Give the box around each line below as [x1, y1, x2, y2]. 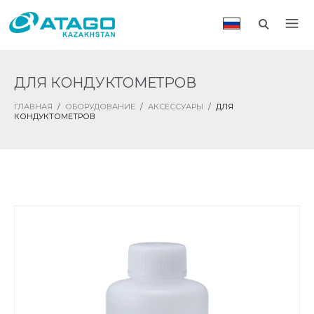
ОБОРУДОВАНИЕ [65, 102, 135, 111]
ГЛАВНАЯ [14, 102, 53, 111]
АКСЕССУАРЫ [148, 102, 203, 111]
